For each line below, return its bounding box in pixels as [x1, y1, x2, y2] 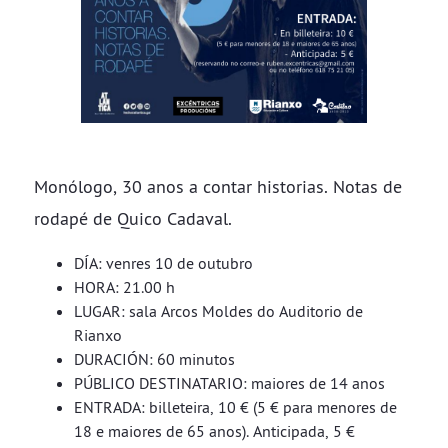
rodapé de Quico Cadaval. [34, 207, 232, 230]
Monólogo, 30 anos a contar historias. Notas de [34, 175, 402, 198]
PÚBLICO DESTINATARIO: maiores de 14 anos [74, 373, 385, 393]
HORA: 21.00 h [74, 277, 175, 297]
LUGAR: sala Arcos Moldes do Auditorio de [74, 301, 363, 321]
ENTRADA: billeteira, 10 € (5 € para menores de [74, 397, 397, 417]
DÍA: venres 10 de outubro [74, 253, 253, 273]
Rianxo [74, 325, 122, 345]
